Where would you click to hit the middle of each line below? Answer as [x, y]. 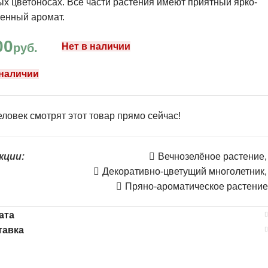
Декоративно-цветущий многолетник [183, 171]
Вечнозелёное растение [211, 156]
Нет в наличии [96, 46]
